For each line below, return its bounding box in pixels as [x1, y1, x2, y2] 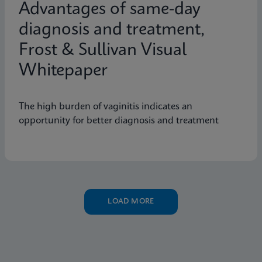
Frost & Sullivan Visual [19, 42, 187, 59]
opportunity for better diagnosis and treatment [19, 115, 219, 126]
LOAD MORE [108, 197, 154, 205]
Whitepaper [19, 62, 108, 80]
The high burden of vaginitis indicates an [19, 101, 192, 112]
